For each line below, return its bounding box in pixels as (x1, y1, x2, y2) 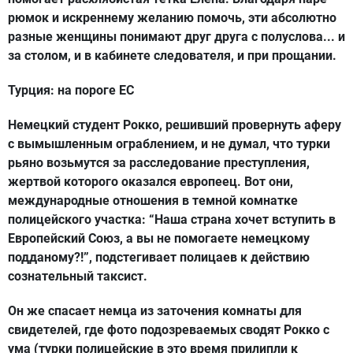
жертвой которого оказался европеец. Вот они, (8, 174, 293, 189)
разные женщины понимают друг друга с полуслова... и (8, 29, 345, 44)
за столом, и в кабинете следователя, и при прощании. (8, 48, 336, 63)
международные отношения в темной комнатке (8, 193, 298, 208)
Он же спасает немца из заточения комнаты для (8, 303, 302, 318)
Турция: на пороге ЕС (8, 83, 134, 98)
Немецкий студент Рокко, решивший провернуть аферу (8, 117, 341, 132)
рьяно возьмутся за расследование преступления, (8, 155, 310, 170)
